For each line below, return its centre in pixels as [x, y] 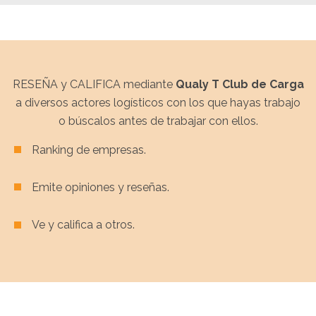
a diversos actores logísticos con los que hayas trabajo [158, 102]
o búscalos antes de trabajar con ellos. [158, 121]
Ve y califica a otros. [84, 225]
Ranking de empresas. [89, 150]
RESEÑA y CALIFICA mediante [94, 84]
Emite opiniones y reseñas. [101, 188]
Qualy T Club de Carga [239, 84]
